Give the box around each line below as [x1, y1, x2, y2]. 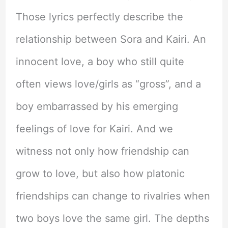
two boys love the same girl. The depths [15, 212, 209, 225]
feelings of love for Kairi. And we [15, 123, 173, 135]
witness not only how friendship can [15, 145, 189, 158]
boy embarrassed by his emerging [15, 100, 178, 113]
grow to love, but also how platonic [15, 167, 185, 180]
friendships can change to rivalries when [15, 190, 210, 203]
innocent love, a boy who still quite [15, 55, 184, 68]
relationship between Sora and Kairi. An [15, 33, 206, 46]
